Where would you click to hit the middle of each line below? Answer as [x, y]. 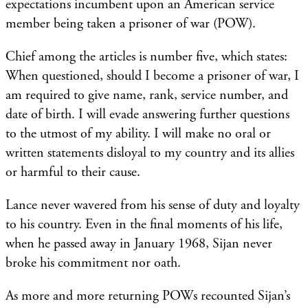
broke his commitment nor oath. [93, 263]
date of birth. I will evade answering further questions [147, 114]
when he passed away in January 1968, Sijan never [139, 243]
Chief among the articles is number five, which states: [146, 56]
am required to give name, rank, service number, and [147, 95]
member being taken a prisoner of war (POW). [131, 23]
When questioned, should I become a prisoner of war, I [152, 76]
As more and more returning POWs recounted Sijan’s [148, 296]
